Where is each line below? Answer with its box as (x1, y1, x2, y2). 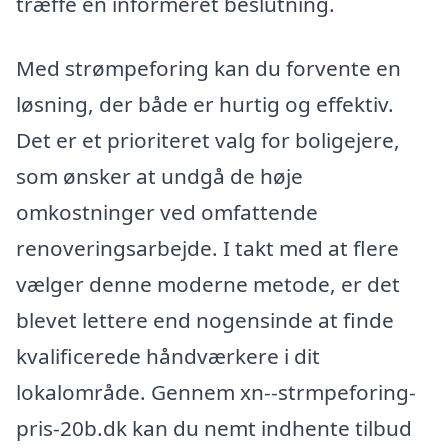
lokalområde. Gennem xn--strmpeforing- (16, 377, 416, 406)
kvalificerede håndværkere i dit (16, 341, 320, 370)
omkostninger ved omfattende (16, 197, 318, 226)
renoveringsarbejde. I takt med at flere (16, 233, 399, 262)
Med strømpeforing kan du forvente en (16, 53, 401, 82)
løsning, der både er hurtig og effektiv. (16, 89, 394, 118)
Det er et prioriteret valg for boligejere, (16, 125, 400, 154)
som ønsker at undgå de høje (16, 161, 303, 190)
